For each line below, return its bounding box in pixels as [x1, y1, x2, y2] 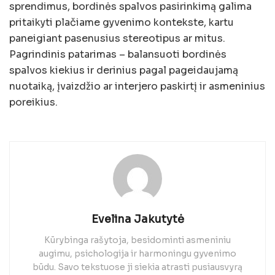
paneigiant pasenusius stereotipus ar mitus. [9, 32, 225, 45]
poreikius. [9, 96, 58, 109]
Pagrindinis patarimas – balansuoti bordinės [9, 48, 227, 61]
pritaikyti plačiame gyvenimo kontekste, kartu [9, 16, 234, 29]
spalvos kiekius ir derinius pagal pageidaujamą [9, 64, 238, 77]
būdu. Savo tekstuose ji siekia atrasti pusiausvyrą [33, 261, 242, 273]
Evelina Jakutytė [91, 212, 184, 227]
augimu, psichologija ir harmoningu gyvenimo [39, 248, 236, 260]
